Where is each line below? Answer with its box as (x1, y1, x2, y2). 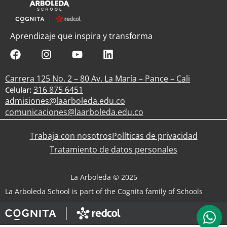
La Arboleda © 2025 (70, 172, 137, 182)
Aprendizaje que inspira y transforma (10, 30, 153, 42)
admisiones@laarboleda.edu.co (5, 95, 125, 106)
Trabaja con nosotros (29, 130, 112, 141)
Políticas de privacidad (111, 130, 198, 141)
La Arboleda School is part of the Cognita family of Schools (5, 186, 203, 196)
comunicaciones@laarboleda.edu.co (5, 106, 143, 118)
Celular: (5, 85, 31, 95)
